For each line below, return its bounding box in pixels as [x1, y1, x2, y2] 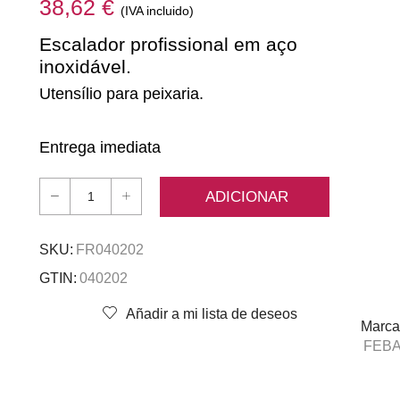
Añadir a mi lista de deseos [126, 305, 297, 321]
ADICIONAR [205, 188, 288, 206]
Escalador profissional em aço [39, 33, 297, 54]
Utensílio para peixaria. [39, 84, 204, 103]
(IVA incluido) [121, 4, 194, 19]
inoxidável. [39, 55, 131, 77]
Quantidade [89, 196, 163, 212]
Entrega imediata [39, 137, 161, 156]
